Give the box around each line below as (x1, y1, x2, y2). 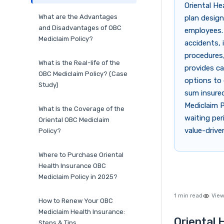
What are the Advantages (38, 13, 117, 21)
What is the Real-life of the (38, 59, 120, 67)
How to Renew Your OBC (38, 197, 113, 205)
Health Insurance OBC (38, 162, 106, 170)
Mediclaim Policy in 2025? (38, 173, 117, 181)
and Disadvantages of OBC (38, 24, 121, 32)
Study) (38, 81, 58, 89)
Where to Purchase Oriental (38, 151, 123, 159)
